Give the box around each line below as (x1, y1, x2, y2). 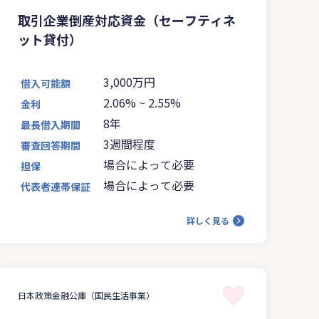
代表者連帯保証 (21, 179, 90, 194)
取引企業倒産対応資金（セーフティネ (18, 10, 236, 29)
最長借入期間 (21, 117, 80, 132)
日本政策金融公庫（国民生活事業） (18, 288, 155, 301)
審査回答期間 (21, 137, 80, 152)
